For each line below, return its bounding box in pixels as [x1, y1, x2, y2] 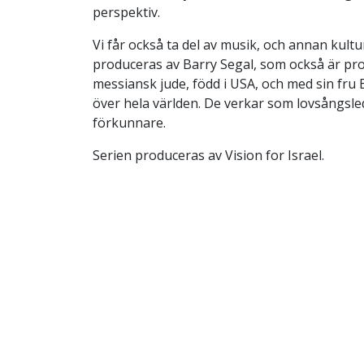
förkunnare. [93, 113, 166, 132]
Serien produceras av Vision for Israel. [93, 145, 324, 164]
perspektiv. [93, 2, 160, 21]
